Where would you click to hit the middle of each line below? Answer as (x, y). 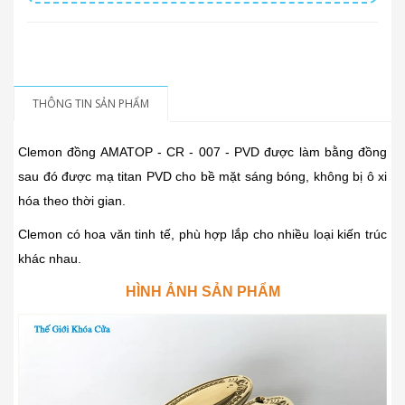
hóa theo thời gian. (72, 201)
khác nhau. (50, 259)
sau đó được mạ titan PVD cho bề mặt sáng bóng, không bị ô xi (202, 177)
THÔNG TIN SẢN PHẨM (91, 104)
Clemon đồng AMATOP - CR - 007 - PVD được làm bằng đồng (202, 152)
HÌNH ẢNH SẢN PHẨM (202, 292)
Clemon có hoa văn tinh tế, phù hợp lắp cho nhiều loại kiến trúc (202, 235)
